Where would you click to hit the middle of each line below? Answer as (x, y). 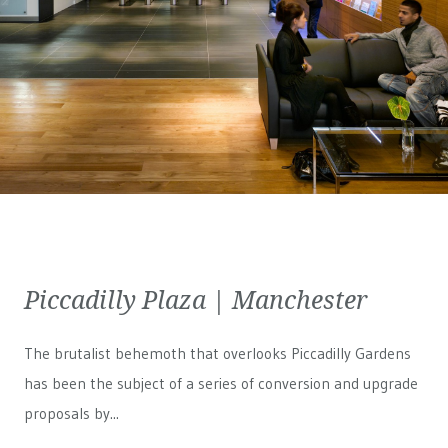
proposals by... (71, 413)
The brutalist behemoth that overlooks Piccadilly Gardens (217, 353)
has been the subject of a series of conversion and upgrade (221, 383)
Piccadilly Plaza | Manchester (196, 299)
